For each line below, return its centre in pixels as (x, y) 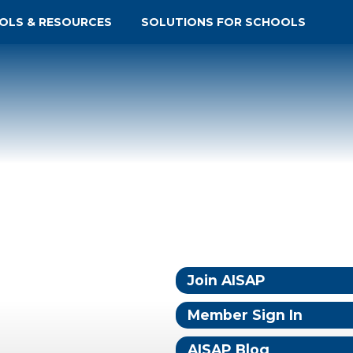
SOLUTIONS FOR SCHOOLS (223, 22)
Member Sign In (245, 315)
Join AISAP (227, 280)
